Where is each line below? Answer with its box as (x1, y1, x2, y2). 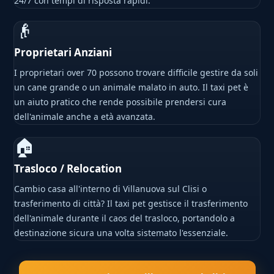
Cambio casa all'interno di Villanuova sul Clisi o (14, 183, 207, 195)
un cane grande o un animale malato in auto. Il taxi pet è (14, 81, 249, 94)
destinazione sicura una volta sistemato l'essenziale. (14, 227, 229, 239)
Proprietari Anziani (14, 45, 113, 60)
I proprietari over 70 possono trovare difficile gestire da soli (14, 67, 259, 79)
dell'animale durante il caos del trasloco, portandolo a (14, 212, 235, 224)
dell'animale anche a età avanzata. (14, 111, 156, 123)
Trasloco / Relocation (14, 161, 122, 176)
